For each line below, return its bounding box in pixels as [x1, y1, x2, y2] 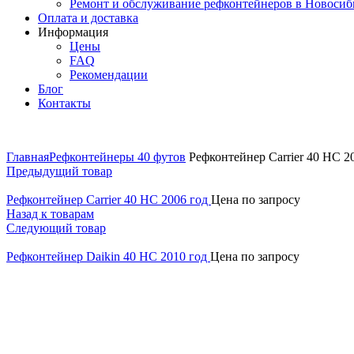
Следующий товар [6, 221, 106, 235]
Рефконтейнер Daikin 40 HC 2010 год [6, 250, 210, 263]
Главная [6, 150, 49, 164]
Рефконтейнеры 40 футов [49, 150, 186, 164]
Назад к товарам [6, 207, 94, 220]
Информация [38, 25, 108, 39]
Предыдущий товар [6, 164, 112, 178]
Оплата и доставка [38, 11, 138, 24]
